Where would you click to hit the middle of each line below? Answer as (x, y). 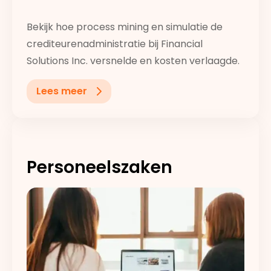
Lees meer (62, 91)
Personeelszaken (100, 167)
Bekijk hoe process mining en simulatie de (125, 27)
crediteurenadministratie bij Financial (115, 44)
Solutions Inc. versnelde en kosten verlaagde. (133, 60)
